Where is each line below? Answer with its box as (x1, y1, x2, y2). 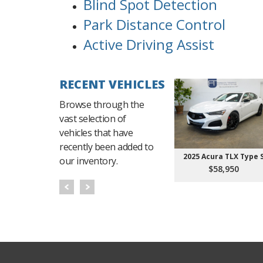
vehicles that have (59, 126, 133, 140)
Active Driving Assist (83, 35, 214, 55)
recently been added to (59, 140, 153, 154)
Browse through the (59, 98, 144, 112)
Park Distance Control (83, 15, 225, 35)
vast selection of (59, 112, 126, 126)
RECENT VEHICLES (59, 76, 165, 93)
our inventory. (59, 154, 117, 168)
